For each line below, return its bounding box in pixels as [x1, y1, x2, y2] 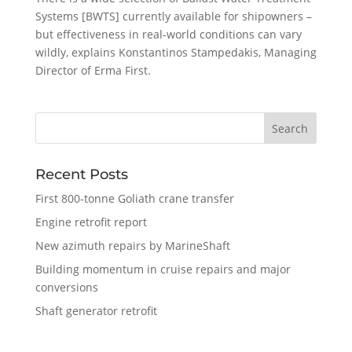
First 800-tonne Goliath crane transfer [35, 191, 234, 207]
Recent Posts [35, 166, 128, 184]
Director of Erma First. [35, 63, 151, 79]
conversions [35, 280, 98, 295]
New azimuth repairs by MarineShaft [35, 238, 230, 254]
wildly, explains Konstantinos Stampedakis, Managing [35, 45, 317, 60]
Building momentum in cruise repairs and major [35, 262, 291, 277]
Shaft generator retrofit [35, 303, 157, 319]
